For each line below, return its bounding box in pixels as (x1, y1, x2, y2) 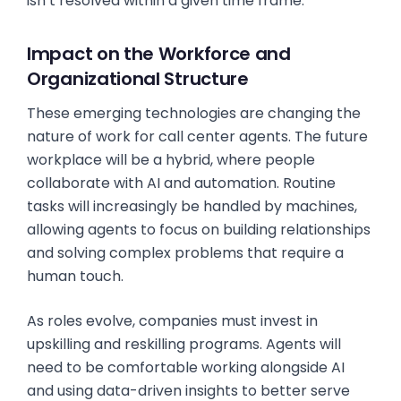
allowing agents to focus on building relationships (27, 219, 371, 240)
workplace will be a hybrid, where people (27, 149, 315, 170)
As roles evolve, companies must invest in (27, 311, 318, 331)
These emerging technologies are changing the (27, 103, 361, 124)
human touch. (27, 266, 124, 286)
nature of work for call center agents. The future (27, 126, 368, 147)
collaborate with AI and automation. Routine (27, 173, 336, 193)
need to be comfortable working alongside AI (27, 357, 345, 378)
